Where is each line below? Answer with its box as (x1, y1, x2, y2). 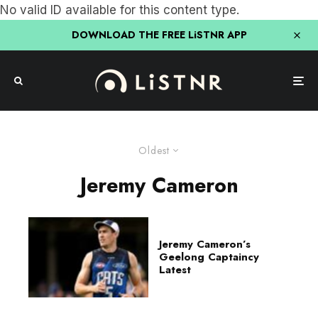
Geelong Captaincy (159, 249, 259, 265)
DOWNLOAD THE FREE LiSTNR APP (71, 28, 247, 42)
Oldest (138, 143, 170, 158)
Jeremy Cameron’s (159, 236, 251, 253)
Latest (159, 262, 191, 278)
